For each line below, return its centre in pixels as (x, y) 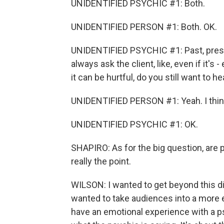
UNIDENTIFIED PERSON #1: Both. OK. (144, 27)
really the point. (101, 161)
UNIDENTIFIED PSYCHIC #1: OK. (134, 124)
